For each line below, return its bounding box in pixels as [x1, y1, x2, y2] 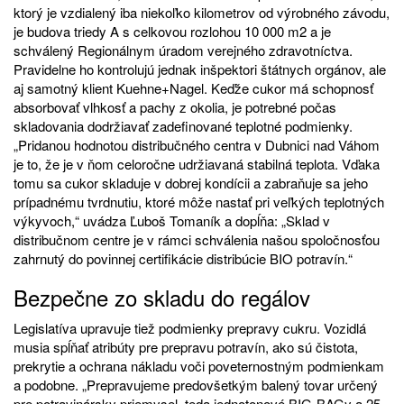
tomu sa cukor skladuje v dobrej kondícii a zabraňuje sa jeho [14, 173, 368, 193]
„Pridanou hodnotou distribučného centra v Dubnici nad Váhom [14, 135, 380, 155]
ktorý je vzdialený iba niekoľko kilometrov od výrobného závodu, [14, 3, 390, 23]
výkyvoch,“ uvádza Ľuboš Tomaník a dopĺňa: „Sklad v [14, 211, 330, 231]
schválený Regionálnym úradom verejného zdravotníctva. [14, 41, 353, 60]
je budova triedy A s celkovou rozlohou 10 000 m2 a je [14, 22, 331, 41]
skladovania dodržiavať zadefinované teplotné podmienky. [14, 116, 353, 136]
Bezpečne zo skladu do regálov [14, 281, 310, 314]
